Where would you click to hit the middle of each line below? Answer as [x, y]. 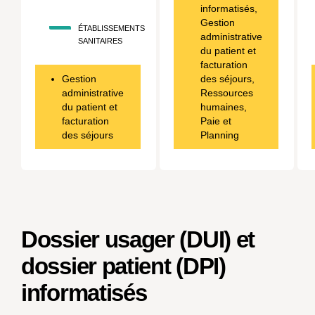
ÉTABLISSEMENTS [111, 28]
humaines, [223, 107]
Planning [219, 135]
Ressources [226, 93]
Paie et [216, 121]
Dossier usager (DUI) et [138, 239]
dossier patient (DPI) [123, 266]
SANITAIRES [100, 41]
